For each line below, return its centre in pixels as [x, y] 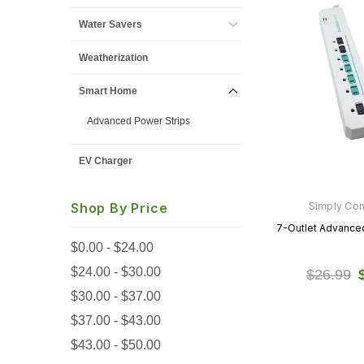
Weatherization [113, 58]
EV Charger [106, 161]
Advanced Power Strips [139, 121]
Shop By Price [119, 208]
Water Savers [110, 24]
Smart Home [108, 91]
